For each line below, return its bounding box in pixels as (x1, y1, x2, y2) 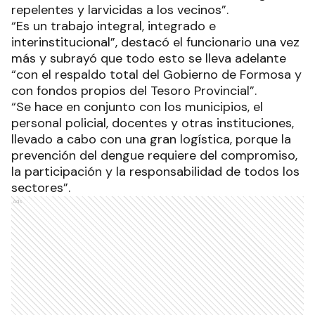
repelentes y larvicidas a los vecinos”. (11, 1, 229, 19)
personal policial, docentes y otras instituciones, (11, 115, 294, 132)
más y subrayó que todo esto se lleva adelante (11, 50, 286, 67)
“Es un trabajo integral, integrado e (11, 18, 216, 35)
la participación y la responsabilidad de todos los (11, 163, 300, 181)
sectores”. (11, 179, 70, 197)
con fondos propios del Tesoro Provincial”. (11, 82, 257, 100)
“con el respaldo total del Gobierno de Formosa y (11, 66, 302, 84)
